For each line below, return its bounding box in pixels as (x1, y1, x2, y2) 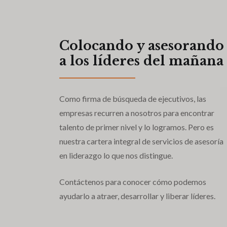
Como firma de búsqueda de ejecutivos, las (59, 93, 206, 103)
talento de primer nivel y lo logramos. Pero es (59, 122, 214, 132)
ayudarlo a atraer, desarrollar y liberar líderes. (59, 191, 215, 201)
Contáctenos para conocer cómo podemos (59, 176, 206, 186)
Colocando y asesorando (59, 37, 224, 54)
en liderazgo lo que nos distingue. (59, 150, 173, 160)
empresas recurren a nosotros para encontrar (59, 107, 214, 118)
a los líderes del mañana (59, 53, 223, 69)
